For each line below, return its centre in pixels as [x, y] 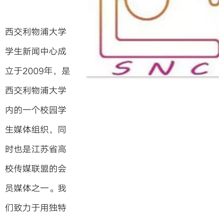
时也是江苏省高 [36, 149]
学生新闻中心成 [36, 52]
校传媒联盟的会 [36, 169]
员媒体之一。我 [36, 188]
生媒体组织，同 [36, 130]
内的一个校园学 [36, 110]
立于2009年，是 [38, 71]
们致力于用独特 [36, 208]
